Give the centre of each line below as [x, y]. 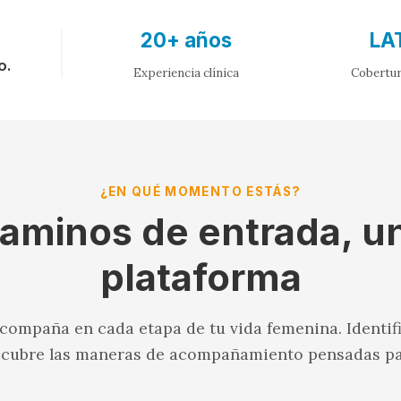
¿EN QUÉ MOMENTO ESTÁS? [200, 191]
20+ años [186, 39]
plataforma [200, 278]
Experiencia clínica [186, 73]
